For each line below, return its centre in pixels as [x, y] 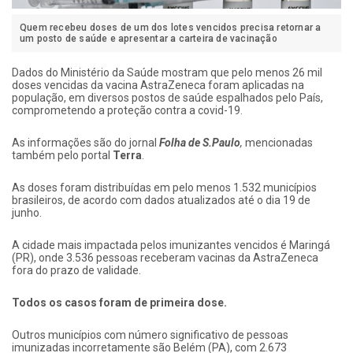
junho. [27, 212]
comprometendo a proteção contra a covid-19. [127, 110]
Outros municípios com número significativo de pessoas [150, 334]
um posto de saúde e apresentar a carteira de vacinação [149, 38]
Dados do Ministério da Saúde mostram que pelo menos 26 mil [167, 72]
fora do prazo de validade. [76, 270]
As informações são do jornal [85, 142]
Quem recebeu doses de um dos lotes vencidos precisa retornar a [171, 27]
